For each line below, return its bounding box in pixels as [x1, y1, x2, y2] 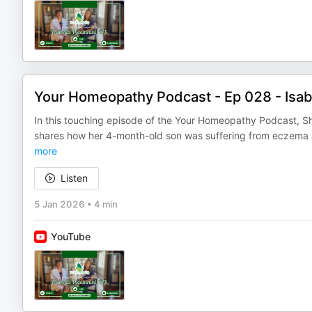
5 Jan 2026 [34, 198, 85, 210]
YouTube [51, 231, 91, 242]
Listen [61, 172, 88, 184]
